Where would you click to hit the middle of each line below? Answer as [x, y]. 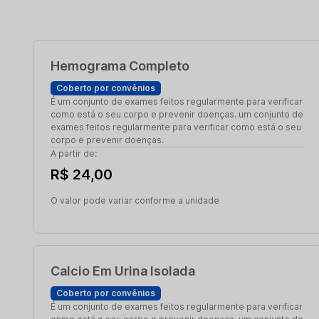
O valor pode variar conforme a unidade [135, 200]
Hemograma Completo [120, 66]
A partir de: [74, 153]
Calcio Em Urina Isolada [123, 271]
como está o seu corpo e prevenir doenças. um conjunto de [177, 114]
